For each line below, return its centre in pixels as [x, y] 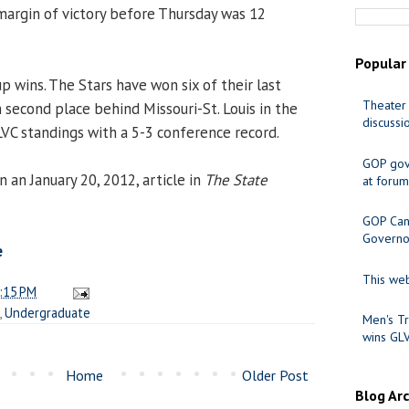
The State [236, 179]
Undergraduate [47, 312]
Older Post [275, 375]
